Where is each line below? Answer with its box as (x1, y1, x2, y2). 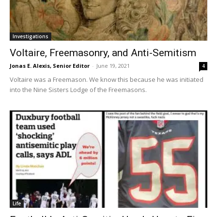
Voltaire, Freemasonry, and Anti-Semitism (10, 46, 196, 59)
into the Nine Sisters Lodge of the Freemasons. (10, 85, 147, 94)
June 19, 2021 (96, 62, 130, 69)
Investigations (13, 32, 48, 40)
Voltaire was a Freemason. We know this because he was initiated (10, 75, 203, 84)
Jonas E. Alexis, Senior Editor (10, 62, 90, 69)
